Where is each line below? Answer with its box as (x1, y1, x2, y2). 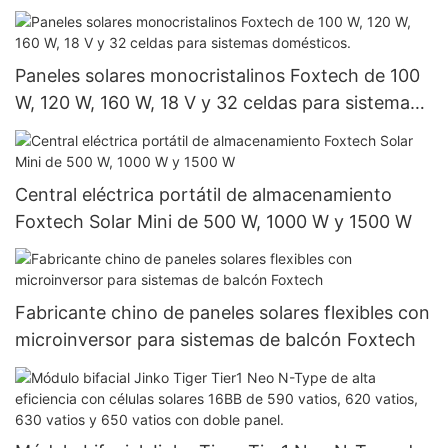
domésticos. (15, 119, 118, 141)
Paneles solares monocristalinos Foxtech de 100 (15, 65, 420, 87)
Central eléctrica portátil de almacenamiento (15, 183, 392, 205)
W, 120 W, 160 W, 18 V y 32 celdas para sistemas (15, 92, 419, 114)
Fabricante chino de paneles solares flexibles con (15, 302, 430, 324)
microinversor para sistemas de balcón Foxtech (15, 329, 416, 351)
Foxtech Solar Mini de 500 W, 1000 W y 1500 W (15, 210, 412, 232)
